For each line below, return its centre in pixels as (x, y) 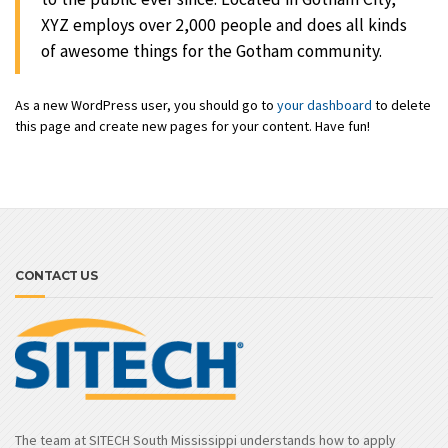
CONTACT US (56, 275)
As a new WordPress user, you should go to (146, 105)
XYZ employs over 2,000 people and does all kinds (224, 24)
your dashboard (324, 105)
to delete (401, 105)
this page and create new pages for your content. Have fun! (192, 126)
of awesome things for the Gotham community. (211, 50)
